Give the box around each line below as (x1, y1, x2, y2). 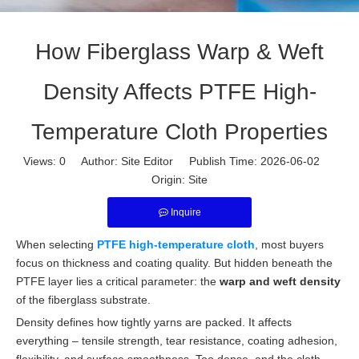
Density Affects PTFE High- (42, 79, 317, 104)
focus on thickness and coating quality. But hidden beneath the (16, 256, 333, 269)
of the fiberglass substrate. (16, 293, 151, 306)
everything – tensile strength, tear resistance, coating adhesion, (16, 334, 337, 347)
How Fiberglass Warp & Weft (35, 39, 324, 64)
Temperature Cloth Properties (31, 119, 328, 144)
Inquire (170, 207, 201, 218)
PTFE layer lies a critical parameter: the (16, 275, 220, 288)
